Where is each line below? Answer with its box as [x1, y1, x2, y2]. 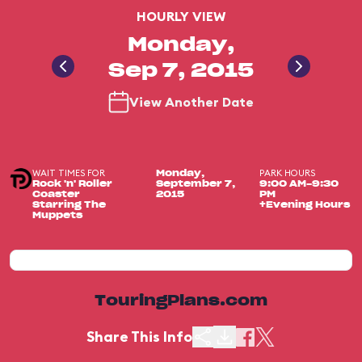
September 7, [155, 179, 235, 188]
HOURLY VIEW [137, 8, 225, 24]
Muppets [32, 211, 83, 220]
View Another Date [129, 94, 254, 110]
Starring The [32, 200, 107, 209]
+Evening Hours [259, 200, 351, 209]
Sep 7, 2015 [108, 61, 254, 81]
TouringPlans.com [95, 294, 267, 309]
